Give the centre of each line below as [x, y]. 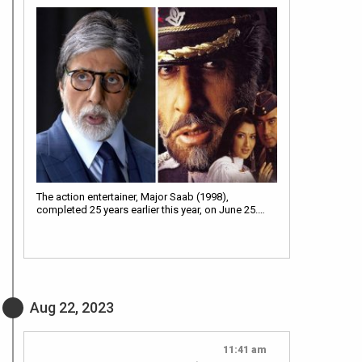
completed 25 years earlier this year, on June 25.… [151, 209]
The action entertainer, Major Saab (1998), [133, 196]
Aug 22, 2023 [72, 307]
